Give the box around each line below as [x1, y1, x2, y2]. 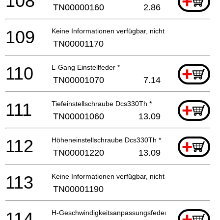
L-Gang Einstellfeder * [52, 63, 120, 71]
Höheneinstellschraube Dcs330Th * [52, 136, 161, 144]
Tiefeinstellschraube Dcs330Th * [52, 99, 152, 108]
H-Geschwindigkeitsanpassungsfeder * [52, 208, 171, 217]
